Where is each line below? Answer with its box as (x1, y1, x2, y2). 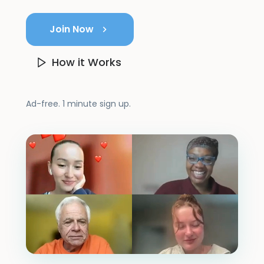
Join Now (49, 22, 94, 36)
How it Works (52, 55, 121, 70)
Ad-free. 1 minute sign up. (26, 98, 131, 110)
